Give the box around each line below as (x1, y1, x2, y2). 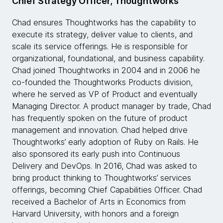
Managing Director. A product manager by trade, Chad (12, 101, 211, 111)
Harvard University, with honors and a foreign (12, 209, 179, 219)
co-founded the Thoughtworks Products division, (12, 77, 193, 88)
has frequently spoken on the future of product (12, 113, 188, 123)
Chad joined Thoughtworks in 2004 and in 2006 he (12, 65, 200, 76)
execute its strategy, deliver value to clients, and (12, 29, 193, 40)
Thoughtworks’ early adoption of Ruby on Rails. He (12, 137, 199, 147)
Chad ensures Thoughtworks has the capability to (12, 17, 196, 28)
